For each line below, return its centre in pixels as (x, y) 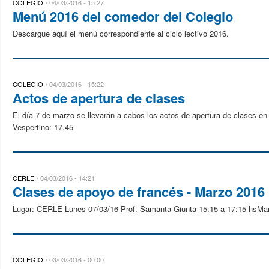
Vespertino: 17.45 (43, 127)
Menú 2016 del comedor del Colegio (123, 16)
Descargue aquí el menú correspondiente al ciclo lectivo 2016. (121, 33)
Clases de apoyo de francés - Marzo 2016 (139, 192)
